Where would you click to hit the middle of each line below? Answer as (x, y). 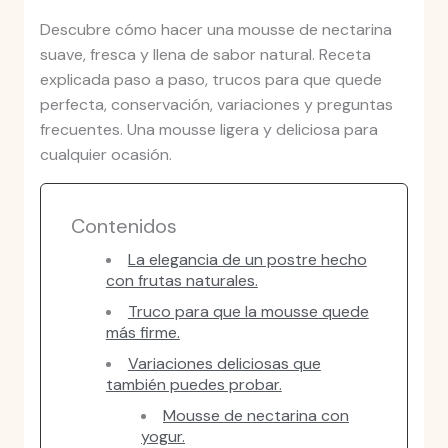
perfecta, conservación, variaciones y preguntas (216, 105)
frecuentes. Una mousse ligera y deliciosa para (208, 130)
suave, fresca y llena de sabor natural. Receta (205, 55)
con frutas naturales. (181, 281)
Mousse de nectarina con (256, 416)
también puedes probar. (193, 385)
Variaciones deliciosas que (224, 364)
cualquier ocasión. (105, 155)
